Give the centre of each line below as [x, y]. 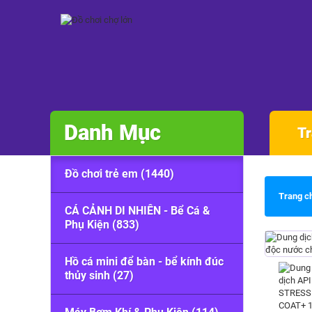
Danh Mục [112, 133]
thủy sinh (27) [99, 275]
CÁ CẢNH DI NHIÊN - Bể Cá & [138, 211]
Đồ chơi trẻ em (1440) [119, 174]
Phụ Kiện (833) [102, 225]
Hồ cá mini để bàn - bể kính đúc [144, 262]
